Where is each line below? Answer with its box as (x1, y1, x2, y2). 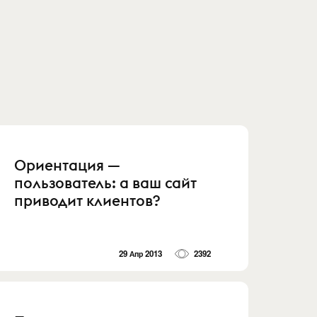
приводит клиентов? (14, 191, 161, 210)
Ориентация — (14, 156, 121, 175)
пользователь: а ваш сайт (14, 173, 197, 192)
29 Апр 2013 (119, 247, 163, 260)
